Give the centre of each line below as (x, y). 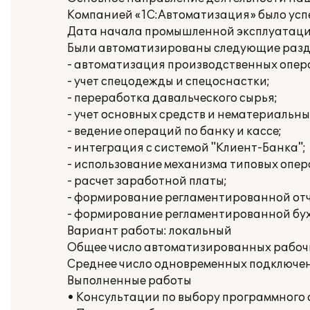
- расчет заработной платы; (147, 181)
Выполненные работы (129, 281)
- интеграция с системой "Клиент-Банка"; (186, 148)
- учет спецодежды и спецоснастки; (168, 82)
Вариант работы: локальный (149, 231)
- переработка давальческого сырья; (172, 98)
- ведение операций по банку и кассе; (174, 131)
